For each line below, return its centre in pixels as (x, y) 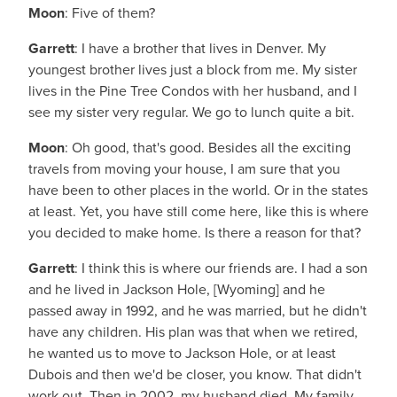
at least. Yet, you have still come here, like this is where (198, 211)
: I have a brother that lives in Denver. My (200, 48)
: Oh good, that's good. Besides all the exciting (208, 148)
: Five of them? (110, 13)
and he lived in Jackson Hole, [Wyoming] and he (177, 289)
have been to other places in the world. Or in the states (198, 190)
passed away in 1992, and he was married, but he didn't (198, 311)
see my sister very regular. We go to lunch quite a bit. (191, 112)
